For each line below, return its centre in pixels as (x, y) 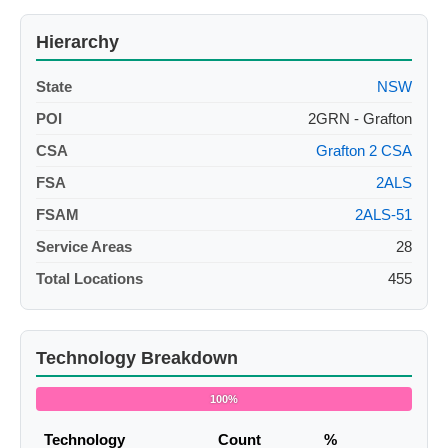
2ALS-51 (383, 215)
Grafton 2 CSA (364, 151)
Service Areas (84, 247)
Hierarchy (77, 42)
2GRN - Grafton (360, 119)
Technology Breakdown (137, 358)
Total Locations (89, 279)
